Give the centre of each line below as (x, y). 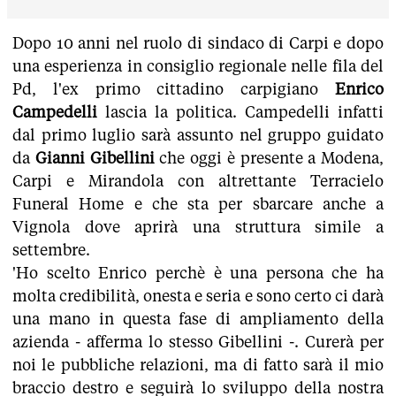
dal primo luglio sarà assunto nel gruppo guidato (198, 134)
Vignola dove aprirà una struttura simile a (198, 226)
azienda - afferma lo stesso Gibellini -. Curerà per (198, 341)
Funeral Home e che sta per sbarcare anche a (198, 203)
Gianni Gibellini (95, 157)
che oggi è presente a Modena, (269, 157)
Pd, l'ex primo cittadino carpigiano (166, 88)
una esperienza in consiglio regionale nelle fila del (198, 65)
